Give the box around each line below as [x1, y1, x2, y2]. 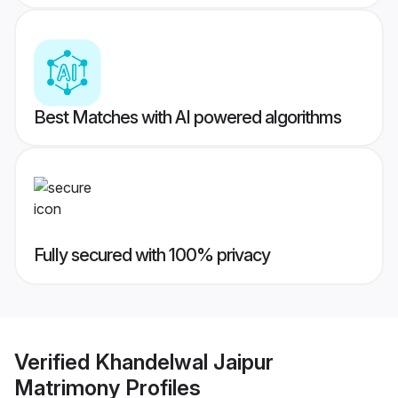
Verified [14, 348, 95, 375]
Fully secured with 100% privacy [34, 244, 270, 267]
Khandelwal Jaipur [95, 348, 274, 375]
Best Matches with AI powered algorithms [34, 107, 341, 129]
